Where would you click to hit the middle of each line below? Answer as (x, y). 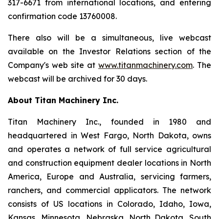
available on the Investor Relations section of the (109, 51)
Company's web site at (53, 65)
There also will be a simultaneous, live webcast (109, 38)
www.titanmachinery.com (145, 65)
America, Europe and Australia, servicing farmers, (109, 176)
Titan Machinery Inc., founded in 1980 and (109, 122)
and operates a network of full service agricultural (109, 149)
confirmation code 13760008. (62, 16)
